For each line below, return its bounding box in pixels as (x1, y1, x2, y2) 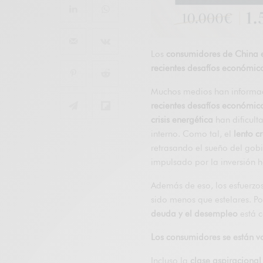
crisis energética (151, 114, 214, 125)
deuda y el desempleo (151, 208, 238, 219)
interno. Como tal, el (151, 128, 234, 139)
